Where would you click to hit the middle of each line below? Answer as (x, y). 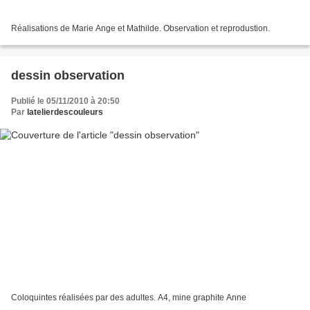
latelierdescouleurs (65, 112)
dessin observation (68, 76)
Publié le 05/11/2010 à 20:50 (65, 101)
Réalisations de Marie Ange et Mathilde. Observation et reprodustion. (140, 29)
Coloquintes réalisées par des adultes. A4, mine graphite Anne (129, 297)
